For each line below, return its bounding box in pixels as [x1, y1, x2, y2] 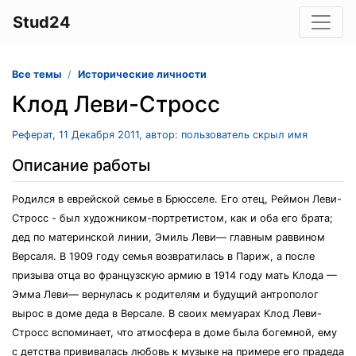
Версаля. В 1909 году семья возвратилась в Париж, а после [12, 250, 315, 262]
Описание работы [12, 156, 150, 175]
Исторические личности [78, 68, 207, 80]
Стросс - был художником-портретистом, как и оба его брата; [12, 212, 333, 224]
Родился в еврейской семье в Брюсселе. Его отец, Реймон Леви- [12, 193, 342, 205]
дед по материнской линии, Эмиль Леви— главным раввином [12, 231, 325, 243]
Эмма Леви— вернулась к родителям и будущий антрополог [12, 288, 319, 300]
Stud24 [13, 13, 71, 32]
